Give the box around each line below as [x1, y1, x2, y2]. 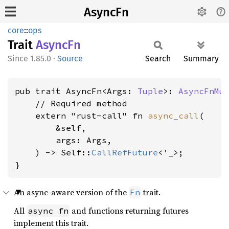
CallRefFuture [91, 147, 158, 157]
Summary [184, 54, 219, 63]
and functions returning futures [70, 205, 189, 216]
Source [57, 54, 83, 63]
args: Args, [15, 135, 112, 145]
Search [145, 54, 171, 63]
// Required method [15, 98, 127, 108]
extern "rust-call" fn [15, 110, 148, 121]
